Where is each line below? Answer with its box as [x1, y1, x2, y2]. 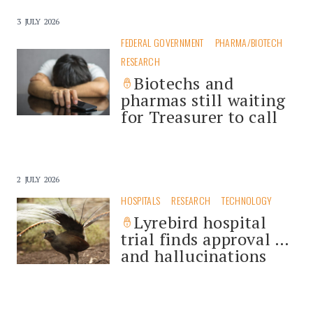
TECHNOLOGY [221, 192, 272, 208]
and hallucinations [121, 244, 268, 267]
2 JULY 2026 [17, 173, 59, 184]
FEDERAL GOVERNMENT [121, 34, 204, 50]
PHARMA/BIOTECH [214, 34, 283, 50]
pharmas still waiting [121, 88, 286, 111]
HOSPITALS [121, 192, 161, 208]
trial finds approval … [121, 227, 289, 250]
